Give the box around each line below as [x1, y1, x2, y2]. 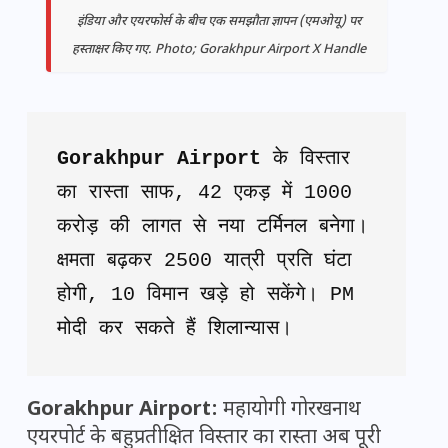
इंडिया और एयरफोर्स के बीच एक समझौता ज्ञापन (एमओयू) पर [77, 14, 361, 31]
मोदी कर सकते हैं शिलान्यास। [57, 317, 292, 341]
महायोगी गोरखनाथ [218, 397, 361, 424]
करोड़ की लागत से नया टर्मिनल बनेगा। [57, 215, 368, 239]
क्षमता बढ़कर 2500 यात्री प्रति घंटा [57, 249, 352, 273]
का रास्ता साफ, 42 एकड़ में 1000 [57, 181, 352, 205]
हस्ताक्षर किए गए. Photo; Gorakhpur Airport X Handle [72, 42, 366, 59]
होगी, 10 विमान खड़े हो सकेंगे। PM [57, 283, 354, 307]
